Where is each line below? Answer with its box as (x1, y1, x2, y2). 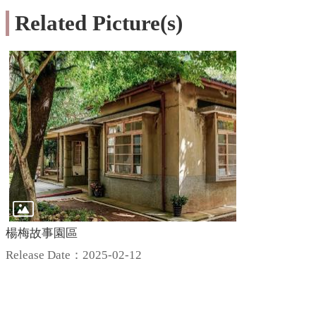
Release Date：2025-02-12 (6, 248, 142, 262)
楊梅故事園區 (6, 226, 78, 240)
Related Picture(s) (15, 11, 183, 36)
